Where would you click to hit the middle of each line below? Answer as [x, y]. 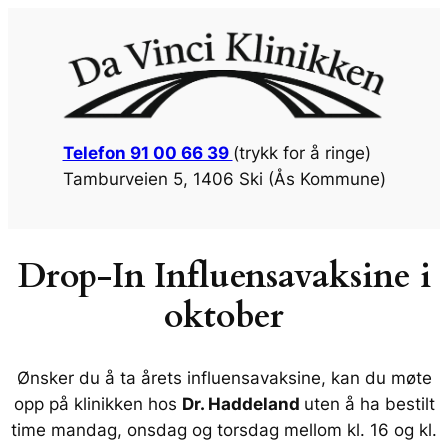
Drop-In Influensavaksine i [224, 276]
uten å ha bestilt [369, 403]
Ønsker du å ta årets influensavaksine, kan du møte [224, 377]
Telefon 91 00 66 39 [147, 153]
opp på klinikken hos [97, 403]
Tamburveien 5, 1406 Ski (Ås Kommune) [224, 179]
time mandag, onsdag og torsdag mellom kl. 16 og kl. [224, 429]
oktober [224, 316]
